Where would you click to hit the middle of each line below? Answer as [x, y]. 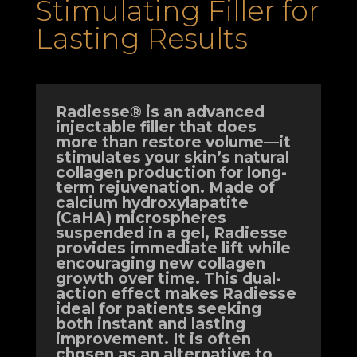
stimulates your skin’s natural [172, 157]
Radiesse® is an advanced [160, 112]
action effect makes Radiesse [176, 294]
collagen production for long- [171, 173]
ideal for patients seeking [158, 309]
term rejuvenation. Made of [165, 188]
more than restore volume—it [173, 142]
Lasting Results [141, 39]
